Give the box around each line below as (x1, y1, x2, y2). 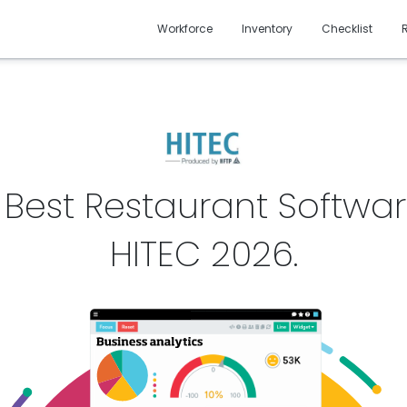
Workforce (157, 21, 213, 36)
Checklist (322, 21, 373, 36)
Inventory (242, 21, 293, 36)
